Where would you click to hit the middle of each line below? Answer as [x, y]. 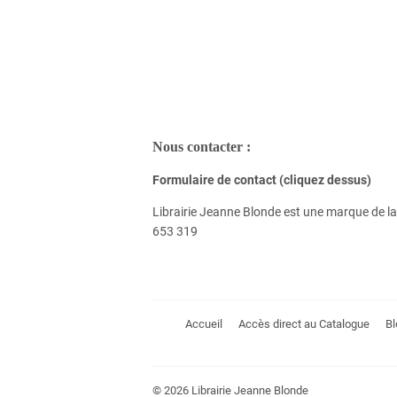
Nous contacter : [202, 147]
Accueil [204, 324]
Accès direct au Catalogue [304, 324]
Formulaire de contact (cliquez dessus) [262, 180]
